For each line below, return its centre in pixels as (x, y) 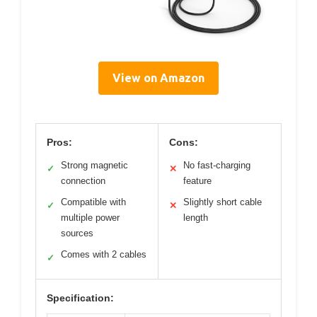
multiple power (90, 217)
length (196, 217)
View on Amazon (158, 77)
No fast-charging (217, 165)
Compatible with (93, 202)
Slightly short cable (223, 202)
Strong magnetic (94, 165)
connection (83, 180)
